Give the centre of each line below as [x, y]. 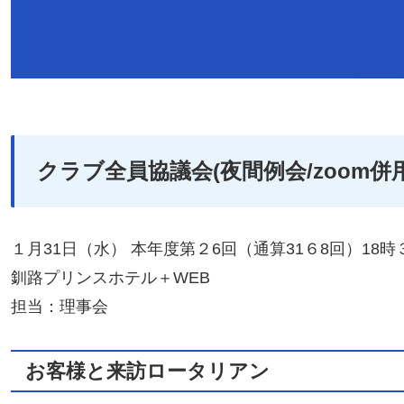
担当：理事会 [60, 307]
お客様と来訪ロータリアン [147, 372]
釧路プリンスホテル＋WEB [110, 278]
